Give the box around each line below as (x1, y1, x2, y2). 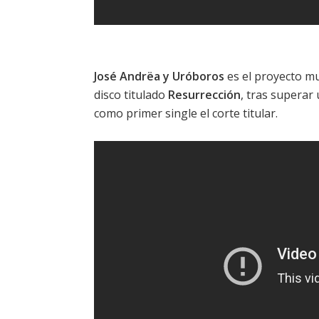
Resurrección (168, 87, 241, 103)
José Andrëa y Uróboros (94, 68, 224, 85)
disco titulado (94, 87, 168, 103)
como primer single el (94, 105, 212, 122)
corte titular (212, 105, 276, 122)
